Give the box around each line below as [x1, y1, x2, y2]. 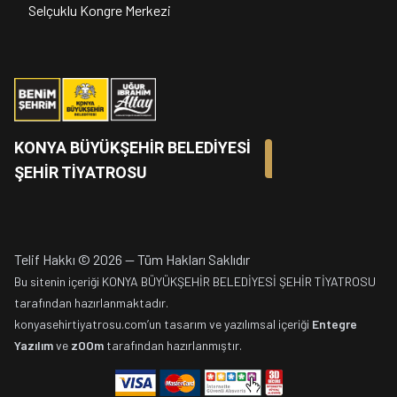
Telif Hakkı [14, 251, 75, 269]
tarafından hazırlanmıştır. [104, 338, 242, 354]
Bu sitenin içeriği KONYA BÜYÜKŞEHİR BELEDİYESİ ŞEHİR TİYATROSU [14, 274, 376, 290]
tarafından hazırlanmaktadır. [14, 295, 168, 311]
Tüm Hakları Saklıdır [137, 251, 250, 269]
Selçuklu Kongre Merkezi [28, 2, 171, 19]
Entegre [312, 316, 357, 332]
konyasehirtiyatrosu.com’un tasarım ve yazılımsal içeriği [14, 316, 309, 332]
